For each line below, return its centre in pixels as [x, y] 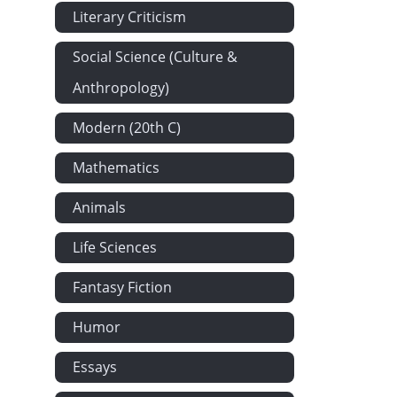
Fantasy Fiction [122, 287]
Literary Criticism [129, 17]
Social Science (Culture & [155, 57]
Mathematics [116, 167]
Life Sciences [115, 247]
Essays [95, 367]
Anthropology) [121, 88]
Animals [99, 207]
